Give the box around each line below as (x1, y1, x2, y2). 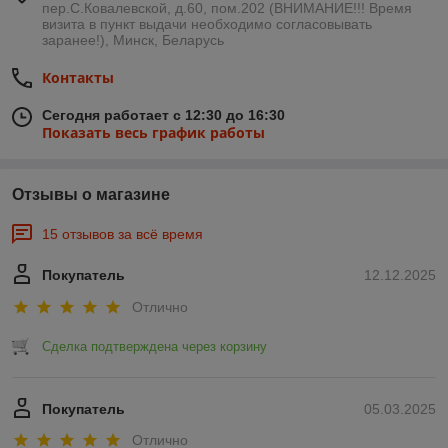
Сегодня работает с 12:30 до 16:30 (42, 107, 285, 124)
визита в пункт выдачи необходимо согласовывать (42, 16, 372, 33)
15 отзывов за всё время (42, 226, 203, 243)
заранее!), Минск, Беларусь (42, 32, 224, 49)
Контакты (42, 68, 114, 88)
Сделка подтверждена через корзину (42, 338, 267, 354)
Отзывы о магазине (12, 186, 170, 204)
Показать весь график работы (42, 123, 265, 143)
